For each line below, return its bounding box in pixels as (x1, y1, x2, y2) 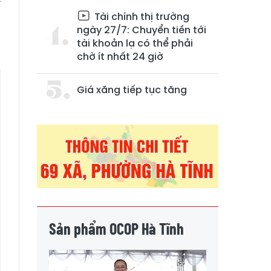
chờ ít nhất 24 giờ (77, 50, 163, 64)
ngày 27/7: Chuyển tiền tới (77, 23, 206, 37)
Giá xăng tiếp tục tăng (77, 83, 187, 97)
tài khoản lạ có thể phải (77, 36, 193, 50)
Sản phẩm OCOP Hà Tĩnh (49, 218, 184, 238)
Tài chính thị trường (92, 10, 189, 24)
